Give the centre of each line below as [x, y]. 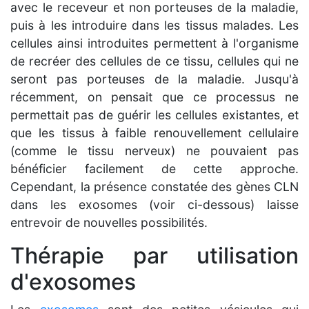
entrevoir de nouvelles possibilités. [109, 222]
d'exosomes [73, 281]
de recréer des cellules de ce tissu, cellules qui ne [154, 61]
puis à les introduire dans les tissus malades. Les [154, 25]
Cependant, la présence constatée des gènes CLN [154, 186]
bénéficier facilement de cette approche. [154, 168]
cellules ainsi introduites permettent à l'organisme [154, 43]
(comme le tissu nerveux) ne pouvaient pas [154, 150]
